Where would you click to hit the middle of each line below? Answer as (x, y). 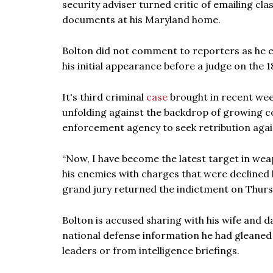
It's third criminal (104, 97)
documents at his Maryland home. (141, 19)
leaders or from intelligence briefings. (151, 250)
